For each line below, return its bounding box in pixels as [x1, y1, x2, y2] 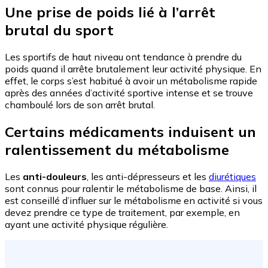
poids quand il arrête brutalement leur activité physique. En [5, 63, 261, 75]
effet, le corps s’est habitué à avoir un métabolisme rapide [5, 75, 257, 87]
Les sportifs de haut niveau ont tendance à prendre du [5, 51, 242, 63]
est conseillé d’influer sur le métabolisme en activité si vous [5, 194, 263, 207]
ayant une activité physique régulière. [5, 218, 168, 231]
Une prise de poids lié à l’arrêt [5, 3, 215, 22]
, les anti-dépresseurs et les [87, 170, 209, 183]
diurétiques [209, 170, 256, 183]
